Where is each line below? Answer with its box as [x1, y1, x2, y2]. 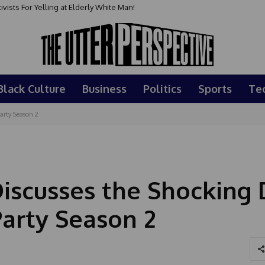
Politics [143, 82, 182, 95]
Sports [198, 82, 232, 95]
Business [82, 82, 127, 95]
